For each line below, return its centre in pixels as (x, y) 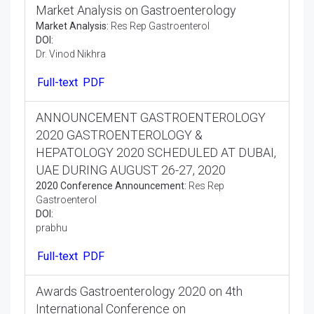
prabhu (52, 254)
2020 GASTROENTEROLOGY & (119, 161)
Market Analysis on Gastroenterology (136, 34)
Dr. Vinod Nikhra (71, 77)
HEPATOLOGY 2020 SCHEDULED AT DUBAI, (156, 179)
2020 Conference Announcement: (111, 212)
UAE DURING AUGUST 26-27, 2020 (131, 196)
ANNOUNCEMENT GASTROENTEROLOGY (151, 144)
